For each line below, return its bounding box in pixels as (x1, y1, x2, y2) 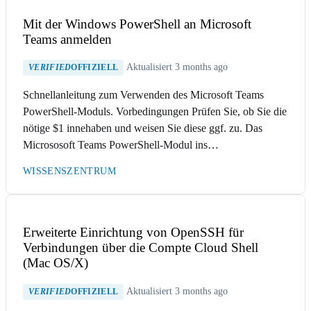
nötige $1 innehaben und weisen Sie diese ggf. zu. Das (23, 122, 262, 135)
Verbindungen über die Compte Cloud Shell (23, 239, 258, 255)
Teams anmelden (23, 31, 112, 47)
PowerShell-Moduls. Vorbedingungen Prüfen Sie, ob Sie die (23, 106, 287, 118)
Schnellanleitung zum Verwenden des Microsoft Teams (23, 89, 264, 101)
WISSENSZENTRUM (23, 166, 116, 177)
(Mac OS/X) (23, 255, 88, 270)
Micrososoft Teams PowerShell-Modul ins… (23, 139, 219, 151)
